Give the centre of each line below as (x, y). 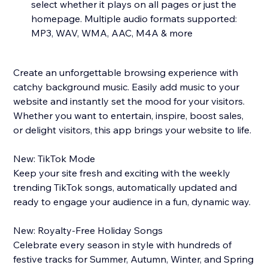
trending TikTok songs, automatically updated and (125, 188)
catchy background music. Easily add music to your (127, 87)
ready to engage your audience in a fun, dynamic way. (132, 202)
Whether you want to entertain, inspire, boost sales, (129, 116)
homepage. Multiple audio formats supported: (134, 19)
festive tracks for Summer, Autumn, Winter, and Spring (134, 259)
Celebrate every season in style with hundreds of (123, 245)
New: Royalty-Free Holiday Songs (88, 231)
